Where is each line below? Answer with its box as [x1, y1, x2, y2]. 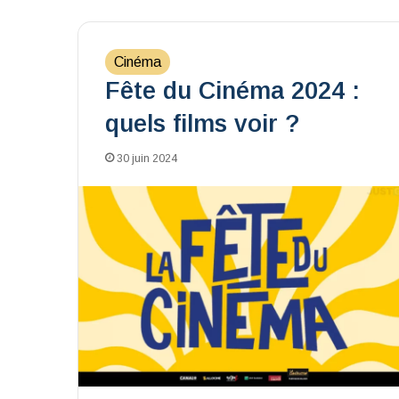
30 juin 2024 [117, 152, 177, 165]
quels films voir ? [105, 110, 299, 137]
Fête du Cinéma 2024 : [105, 77, 360, 104]
